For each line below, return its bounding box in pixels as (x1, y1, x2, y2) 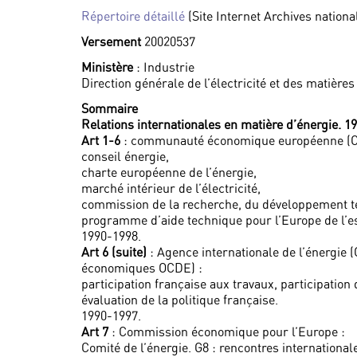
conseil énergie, (81, 148, 169, 164)
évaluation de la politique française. (81, 292, 278, 308)
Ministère (81, 59, 133, 75)
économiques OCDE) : (81, 260, 202, 276)
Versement (81, 33, 144, 49)
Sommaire (81, 100, 138, 116)
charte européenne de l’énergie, (81, 164, 257, 180)
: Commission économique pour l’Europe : (108, 324, 345, 339)
